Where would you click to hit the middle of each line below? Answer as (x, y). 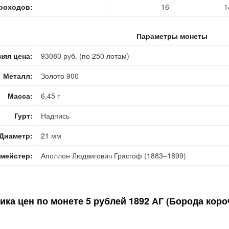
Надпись (55, 116)
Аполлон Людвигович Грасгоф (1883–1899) (113, 155)
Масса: (20, 96)
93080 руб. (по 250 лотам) (85, 56)
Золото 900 (60, 76)
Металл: (18, 76)
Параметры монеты (172, 36)
